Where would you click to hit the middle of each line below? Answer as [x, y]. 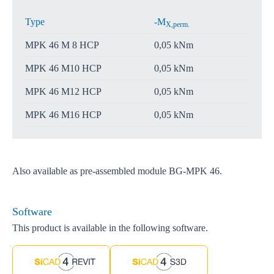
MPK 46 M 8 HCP [62, 45]
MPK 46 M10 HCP [63, 68]
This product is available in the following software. [110, 228]
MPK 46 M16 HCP [63, 115]
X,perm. [178, 24]
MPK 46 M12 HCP [63, 91]
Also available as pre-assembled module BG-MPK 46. [117, 171]
